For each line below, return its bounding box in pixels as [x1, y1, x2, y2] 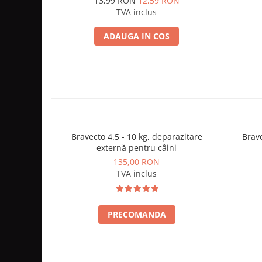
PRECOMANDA [107, 209, 166, 220]
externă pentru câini [96, 142, 177, 154]
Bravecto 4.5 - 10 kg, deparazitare [71, 131, 108, 143]
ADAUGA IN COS [104, 30, 170, 42]
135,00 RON [113, 156, 160, 168]
